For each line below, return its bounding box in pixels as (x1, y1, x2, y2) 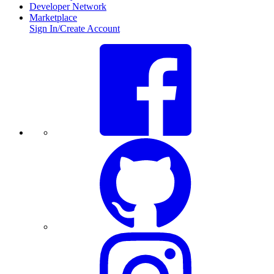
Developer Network (29, 1, 106, 12)
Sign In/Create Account (29, 23, 120, 34)
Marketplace (29, 12, 77, 23)
